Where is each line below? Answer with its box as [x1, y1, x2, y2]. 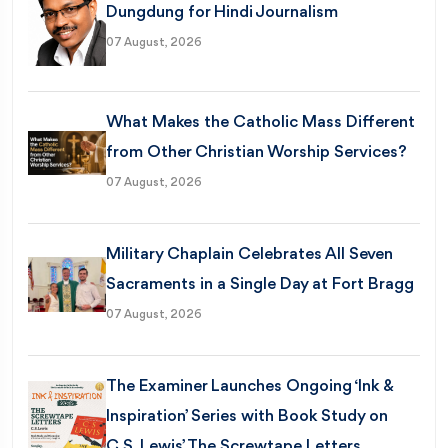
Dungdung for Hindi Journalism [106, 4, 339, 22]
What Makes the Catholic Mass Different [106, 113, 416, 131]
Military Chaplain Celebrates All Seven [106, 245, 394, 263]
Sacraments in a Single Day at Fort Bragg [106, 275, 415, 293]
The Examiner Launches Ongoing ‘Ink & [106, 377, 395, 395]
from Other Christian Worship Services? [106, 143, 408, 161]
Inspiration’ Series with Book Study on [106, 407, 389, 425]
